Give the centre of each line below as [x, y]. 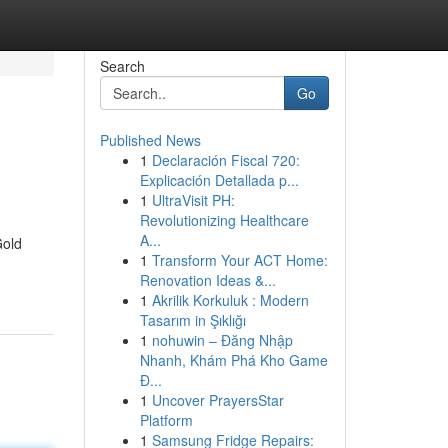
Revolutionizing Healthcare [224, 220]
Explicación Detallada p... [219, 180]
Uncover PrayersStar [217, 400]
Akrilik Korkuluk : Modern [230, 300]
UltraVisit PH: [193, 200]
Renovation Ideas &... [207, 280]
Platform [166, 420]
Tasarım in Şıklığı [192, 320]
